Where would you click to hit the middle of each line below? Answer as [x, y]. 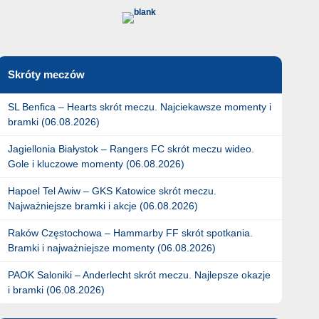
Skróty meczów [46, 74]
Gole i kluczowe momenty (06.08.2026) [96, 164]
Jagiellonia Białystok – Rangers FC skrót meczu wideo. [131, 149]
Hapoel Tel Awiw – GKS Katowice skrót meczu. [112, 191]
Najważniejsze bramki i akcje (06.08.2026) [103, 206]
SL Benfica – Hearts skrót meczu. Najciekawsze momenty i [139, 107]
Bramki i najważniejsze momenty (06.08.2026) [111, 248]
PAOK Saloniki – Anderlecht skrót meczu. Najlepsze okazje [139, 275]
